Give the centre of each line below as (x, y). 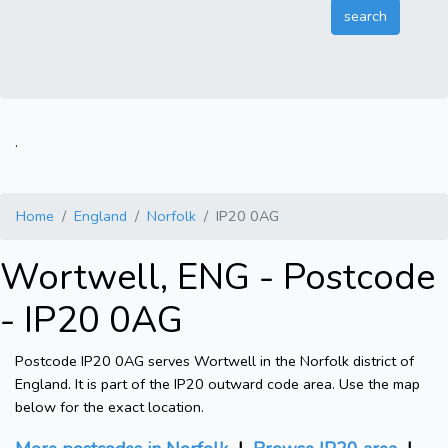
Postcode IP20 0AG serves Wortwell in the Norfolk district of (214, 361)
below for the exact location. (109, 407)
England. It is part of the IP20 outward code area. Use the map (217, 384)
